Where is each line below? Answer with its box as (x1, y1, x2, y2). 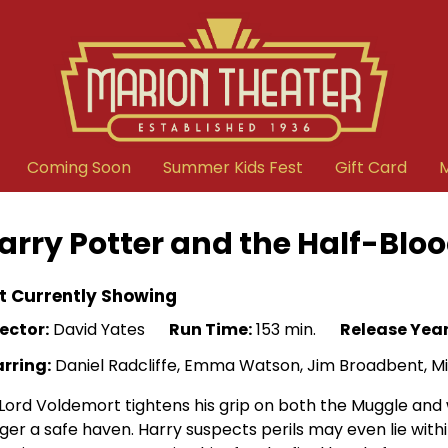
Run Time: (169, 318, 252, 341)
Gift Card (335, 156, 407, 179)
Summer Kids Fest (163, 156, 303, 179)
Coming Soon (27, 156, 131, 179)
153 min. (252, 318, 316, 341)
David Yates (49, 318, 145, 341)
